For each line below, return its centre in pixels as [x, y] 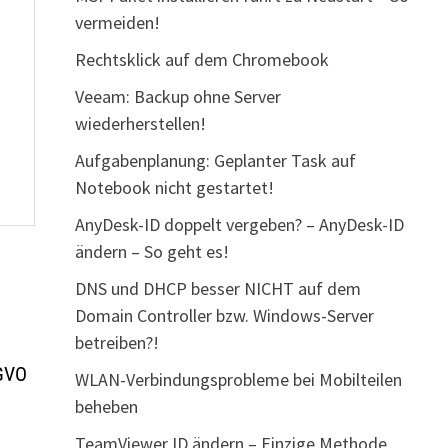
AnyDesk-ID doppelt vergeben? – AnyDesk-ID [239, 224]
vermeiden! [117, 22]
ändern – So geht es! [151, 251]
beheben [106, 406]
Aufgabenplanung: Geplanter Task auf [215, 160]
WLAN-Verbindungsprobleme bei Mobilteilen [238, 379]
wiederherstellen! [140, 123]
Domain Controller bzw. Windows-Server [224, 315]
